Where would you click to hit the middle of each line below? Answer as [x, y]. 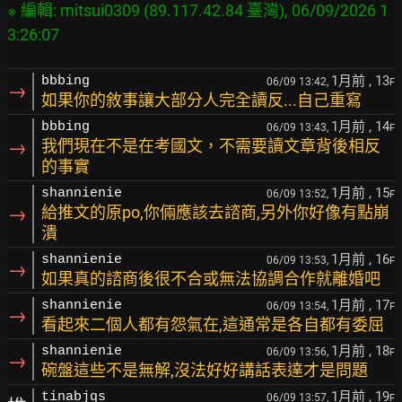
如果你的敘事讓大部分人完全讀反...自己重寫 [201, 100]
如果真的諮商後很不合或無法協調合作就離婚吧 [211, 279]
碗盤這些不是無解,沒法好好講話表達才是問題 [205, 370]
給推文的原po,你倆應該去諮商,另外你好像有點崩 [215, 212]
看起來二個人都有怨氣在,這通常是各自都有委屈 [213, 324]
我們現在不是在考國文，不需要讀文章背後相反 [211, 146]
